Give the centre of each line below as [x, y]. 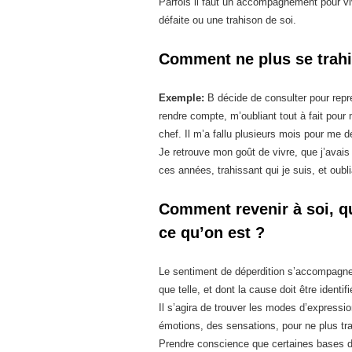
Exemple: [181, 98]
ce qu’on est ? [212, 233]
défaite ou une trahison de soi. [227, 20]
